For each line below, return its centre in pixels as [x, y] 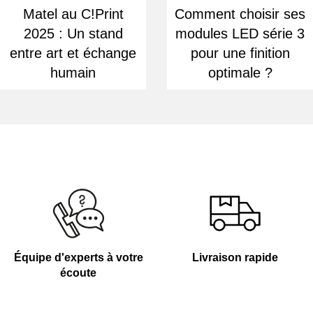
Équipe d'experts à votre [78, 258]
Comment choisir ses [240, 14]
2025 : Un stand [73, 34]
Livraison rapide [235, 258]
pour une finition [240, 53]
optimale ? [240, 73]
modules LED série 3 [240, 34]
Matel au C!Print [73, 14]
